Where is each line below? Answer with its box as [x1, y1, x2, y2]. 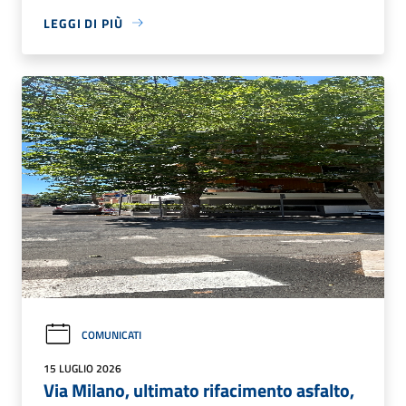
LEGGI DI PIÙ [43, 13, 123, 33]
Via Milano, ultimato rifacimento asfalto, [43, 375, 354, 404]
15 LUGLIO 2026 [43, 359, 121, 377]
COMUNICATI [82, 325, 141, 343]
